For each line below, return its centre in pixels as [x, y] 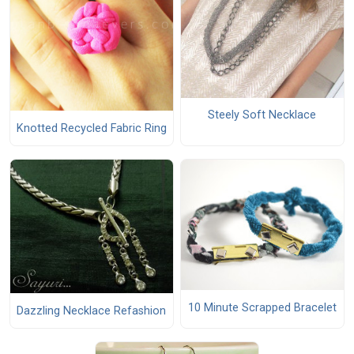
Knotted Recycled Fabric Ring [91, 128]
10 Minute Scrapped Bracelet [262, 307]
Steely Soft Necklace [262, 115]
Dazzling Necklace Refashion [92, 311]
